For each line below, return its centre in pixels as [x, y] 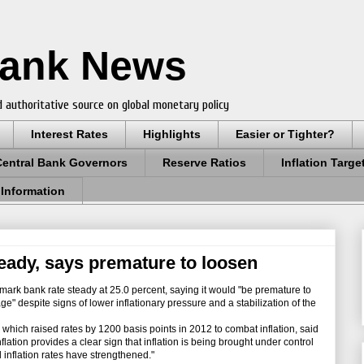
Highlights [172, 134]
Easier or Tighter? [285, 134]
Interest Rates [69, 134]
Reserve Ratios [204, 163]
